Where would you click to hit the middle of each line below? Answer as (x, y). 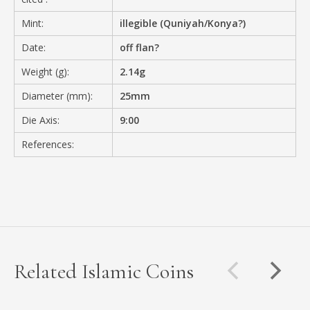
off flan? (140, 47)
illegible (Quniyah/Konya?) (183, 23)
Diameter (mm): (57, 95)
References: (48, 144)
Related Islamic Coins (104, 271)
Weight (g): (45, 71)
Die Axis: (40, 120)
